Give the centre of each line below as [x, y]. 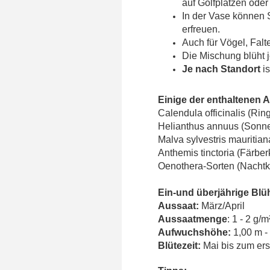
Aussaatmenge [193, 219]
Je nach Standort [221, 69]
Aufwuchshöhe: [194, 232]
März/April [223, 206]
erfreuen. [201, 29]
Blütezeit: [181, 245]
